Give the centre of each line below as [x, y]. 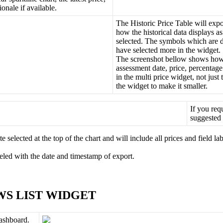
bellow [176, 59]
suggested [205, 118]
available [41, 8]
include [141, 138]
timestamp [86, 156]
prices [173, 138]
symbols [172, 41]
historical [157, 32]
